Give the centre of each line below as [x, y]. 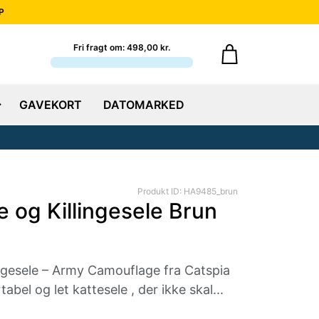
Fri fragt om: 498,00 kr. [122, 47]
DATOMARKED [144, 105]
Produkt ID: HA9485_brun [188, 191]
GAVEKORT [51, 105]
